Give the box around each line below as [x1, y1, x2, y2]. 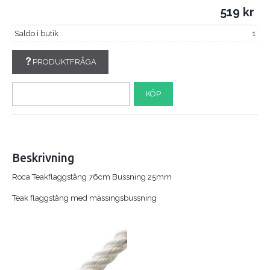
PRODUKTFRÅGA [32, 57, 96, 66]
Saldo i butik [14, 28, 58, 38]
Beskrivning [12, 151, 75, 165]
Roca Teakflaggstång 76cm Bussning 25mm [12, 172, 172, 181]
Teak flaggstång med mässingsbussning [12, 193, 157, 202]
